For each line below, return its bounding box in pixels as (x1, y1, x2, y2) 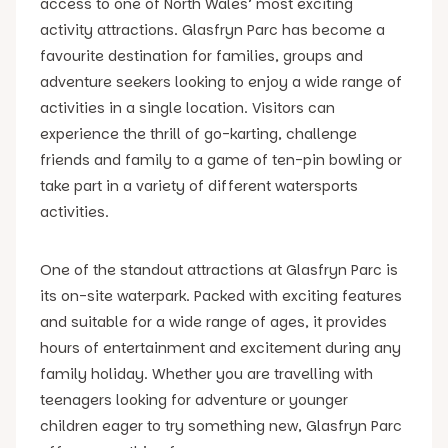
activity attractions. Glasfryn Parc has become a (40, 19, 385, 40)
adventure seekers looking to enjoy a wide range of (40, 71, 402, 92)
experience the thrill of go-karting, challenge (40, 123, 357, 144)
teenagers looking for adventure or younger (40, 389, 348, 410)
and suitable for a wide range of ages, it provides (40, 311, 387, 332)
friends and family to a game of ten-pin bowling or (40, 149, 402, 170)
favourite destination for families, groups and (40, 45, 363, 66)
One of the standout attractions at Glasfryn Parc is (40, 259, 398, 280)
